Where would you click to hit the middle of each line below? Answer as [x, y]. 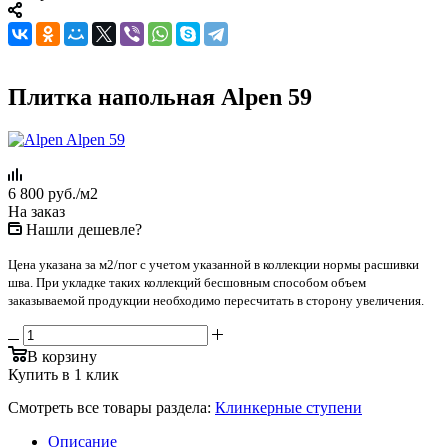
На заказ [36, 211]
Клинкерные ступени [288, 407]
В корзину [62, 356]
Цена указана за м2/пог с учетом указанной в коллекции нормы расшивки [213, 264]
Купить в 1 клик [63, 374]
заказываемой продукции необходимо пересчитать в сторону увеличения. [216, 300]
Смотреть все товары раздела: [109, 407]
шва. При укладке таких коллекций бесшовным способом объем [187, 282]
